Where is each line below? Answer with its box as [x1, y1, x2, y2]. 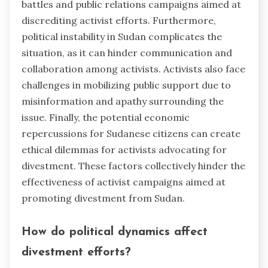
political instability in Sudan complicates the [22, 30, 222, 42]
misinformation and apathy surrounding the [22, 95, 224, 107]
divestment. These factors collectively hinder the [22, 159, 245, 172]
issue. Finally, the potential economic [22, 111, 190, 123]
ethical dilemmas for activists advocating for [22, 143, 227, 156]
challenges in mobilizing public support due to [22, 78, 231, 91]
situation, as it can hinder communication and [22, 46, 232, 59]
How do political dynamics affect [22, 226, 208, 239]
